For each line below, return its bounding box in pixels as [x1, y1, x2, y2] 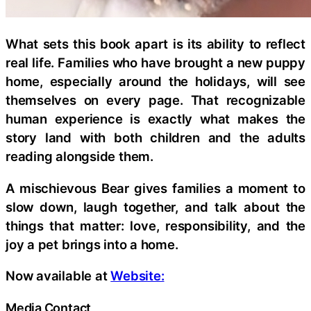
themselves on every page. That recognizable [6, 92, 305, 108]
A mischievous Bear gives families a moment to [6, 180, 305, 196]
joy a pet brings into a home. [6, 236, 178, 252]
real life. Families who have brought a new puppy [6, 55, 305, 71]
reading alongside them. [6, 149, 153, 165]
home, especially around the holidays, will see [6, 74, 305, 90]
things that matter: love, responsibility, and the [6, 217, 305, 233]
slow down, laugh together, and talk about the [6, 199, 305, 215]
